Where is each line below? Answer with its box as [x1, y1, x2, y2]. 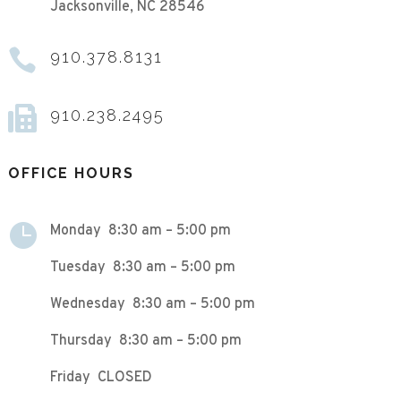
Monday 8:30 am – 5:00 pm [49, 222, 231, 241]
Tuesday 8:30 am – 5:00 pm [49, 259, 235, 277]
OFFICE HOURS [7, 165, 134, 183]
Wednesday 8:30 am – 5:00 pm [49, 295, 255, 314]
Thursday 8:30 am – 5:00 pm [49, 332, 242, 351]
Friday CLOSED [49, 369, 152, 388]
